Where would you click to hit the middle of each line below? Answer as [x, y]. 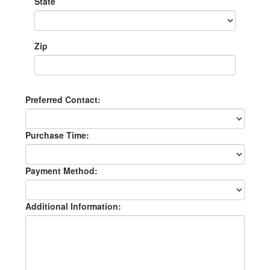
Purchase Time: [57, 135]
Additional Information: [73, 206]
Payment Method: [61, 170]
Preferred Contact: [63, 99]
